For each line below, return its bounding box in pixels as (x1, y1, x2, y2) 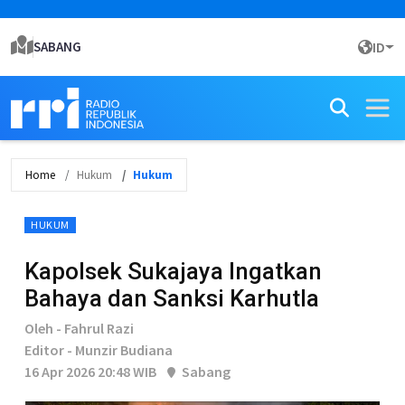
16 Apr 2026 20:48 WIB (24, 363, 156, 381)
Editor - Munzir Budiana (24, 341, 173, 359)
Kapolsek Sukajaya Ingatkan (24, 258, 322, 285)
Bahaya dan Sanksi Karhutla (24, 285, 319, 312)
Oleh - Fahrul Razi (24, 319, 134, 337)
